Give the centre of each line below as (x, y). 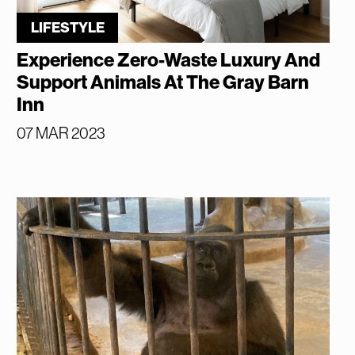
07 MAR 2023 (61, 133)
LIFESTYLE (67, 27)
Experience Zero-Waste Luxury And (169, 60)
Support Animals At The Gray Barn (163, 82)
